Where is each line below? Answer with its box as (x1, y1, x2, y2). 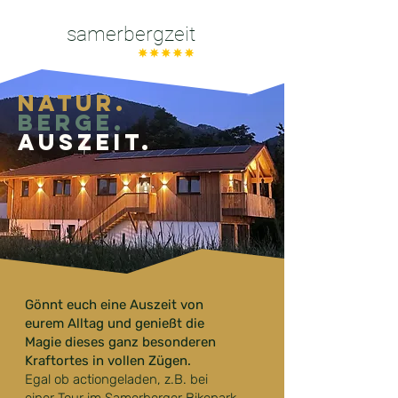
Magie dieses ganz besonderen (25, 334, 216, 350)
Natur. (18, 89, 127, 117)
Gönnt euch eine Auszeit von (25, 297, 203, 313)
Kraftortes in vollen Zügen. (25, 353, 191, 369)
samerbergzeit (67, 22, 195, 46)
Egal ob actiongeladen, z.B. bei (25, 371, 208, 387)
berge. (18, 108, 125, 137)
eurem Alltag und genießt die (25, 315, 204, 331)
